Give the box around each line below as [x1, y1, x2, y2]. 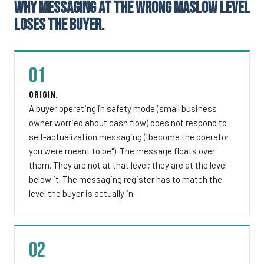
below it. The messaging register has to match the [29, 173, 222, 184]
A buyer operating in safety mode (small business [29, 103, 217, 114]
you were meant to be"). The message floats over [29, 145, 215, 156]
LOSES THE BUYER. [14, 15, 104, 35]
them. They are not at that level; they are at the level [29, 159, 227, 170]
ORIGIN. [29, 88, 59, 100]
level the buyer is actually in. [29, 187, 135, 199]
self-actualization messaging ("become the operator [29, 131, 229, 142]
